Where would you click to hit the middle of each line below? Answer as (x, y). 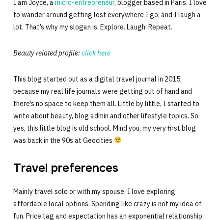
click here (96, 53)
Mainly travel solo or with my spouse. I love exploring (94, 192)
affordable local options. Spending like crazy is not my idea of (107, 204)
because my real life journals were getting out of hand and (102, 91)
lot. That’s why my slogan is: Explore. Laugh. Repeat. (93, 27)
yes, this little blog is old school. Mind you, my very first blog (104, 128)
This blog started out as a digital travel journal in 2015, (97, 79)
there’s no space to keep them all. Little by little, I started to (106, 104)
